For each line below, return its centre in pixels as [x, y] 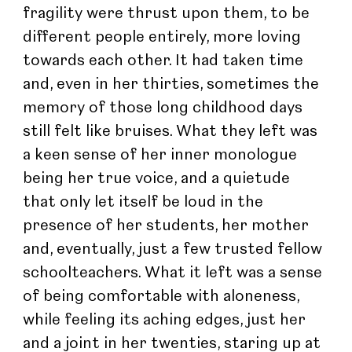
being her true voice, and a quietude [159, 179]
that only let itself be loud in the [145, 202]
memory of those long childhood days [165, 108]
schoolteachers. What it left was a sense [175, 273]
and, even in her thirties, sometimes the [173, 84]
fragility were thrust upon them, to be [169, 14]
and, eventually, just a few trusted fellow [175, 249]
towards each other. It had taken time [165, 61]
